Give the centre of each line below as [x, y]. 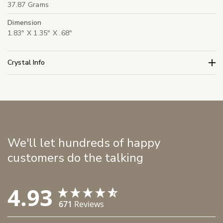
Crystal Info [26, 62]
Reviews [89, 204]
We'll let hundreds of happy [84, 143]
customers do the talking [75, 158]
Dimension [25, 23]
